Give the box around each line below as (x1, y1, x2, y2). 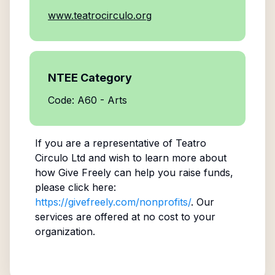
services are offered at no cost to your (34, 211, 215, 223)
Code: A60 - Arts (48, 94, 127, 106)
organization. (34, 225, 95, 238)
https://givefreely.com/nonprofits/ (34, 196, 191, 208)
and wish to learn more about (85, 152, 227, 164)
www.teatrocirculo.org (48, 9, 152, 21)
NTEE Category (48, 71, 132, 84)
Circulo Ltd (34, 152, 85, 164)
